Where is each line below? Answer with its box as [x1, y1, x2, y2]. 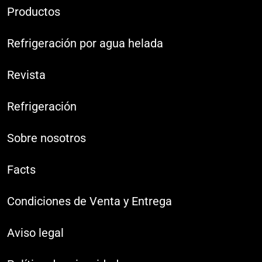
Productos [7, 4, 60, 19]
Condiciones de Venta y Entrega [7, 194, 172, 208]
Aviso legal [7, 225, 64, 240]
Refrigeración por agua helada [7, 36, 163, 50]
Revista [7, 67, 46, 82]
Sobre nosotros [7, 130, 86, 145]
